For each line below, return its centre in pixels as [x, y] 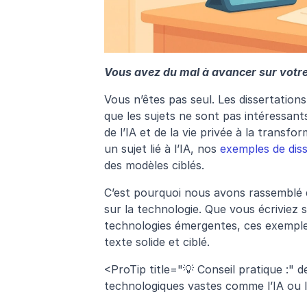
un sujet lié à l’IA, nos [162, 149]
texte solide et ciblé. [157, 242]
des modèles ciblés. [154, 165]
